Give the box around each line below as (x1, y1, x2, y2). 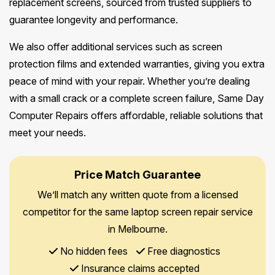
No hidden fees (57, 245, 128, 258)
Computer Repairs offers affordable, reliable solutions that (9, 109, 263, 122)
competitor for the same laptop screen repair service (22, 206, 253, 219)
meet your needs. (9, 126, 86, 139)
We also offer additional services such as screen (9, 41, 222, 53)
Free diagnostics (144, 245, 220, 258)
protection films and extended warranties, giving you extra (9, 58, 265, 71)
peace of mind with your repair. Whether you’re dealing (9, 75, 250, 88)
